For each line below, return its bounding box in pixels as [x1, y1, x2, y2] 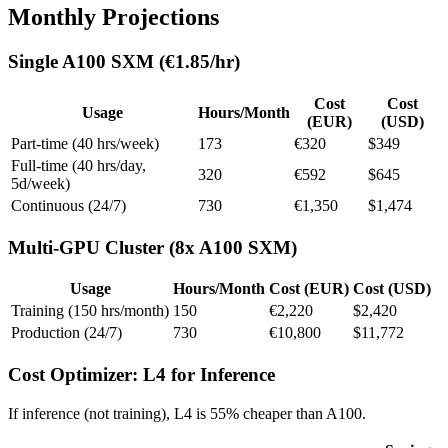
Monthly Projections [8, 4, 219, 31]
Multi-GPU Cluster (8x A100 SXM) [8, 236, 297, 258]
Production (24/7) [11, 324, 122, 342]
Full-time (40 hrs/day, [11, 156, 146, 174]
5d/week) [11, 174, 70, 192]
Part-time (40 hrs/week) [11, 134, 159, 152]
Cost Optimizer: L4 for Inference [8, 363, 275, 385]
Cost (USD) [353, 280, 431, 298]
